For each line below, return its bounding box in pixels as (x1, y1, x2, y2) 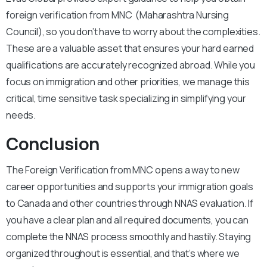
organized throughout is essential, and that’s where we (6, 247, 240, 260)
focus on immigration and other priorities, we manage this (6, 75, 250, 89)
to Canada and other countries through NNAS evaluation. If (6, 197, 253, 210)
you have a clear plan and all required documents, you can (6, 213, 249, 227)
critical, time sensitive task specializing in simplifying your (6, 92, 247, 105)
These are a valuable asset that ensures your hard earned (6, 42, 254, 55)
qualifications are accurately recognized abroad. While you (6, 58, 255, 72)
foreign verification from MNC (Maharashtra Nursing (6, 8, 229, 22)
